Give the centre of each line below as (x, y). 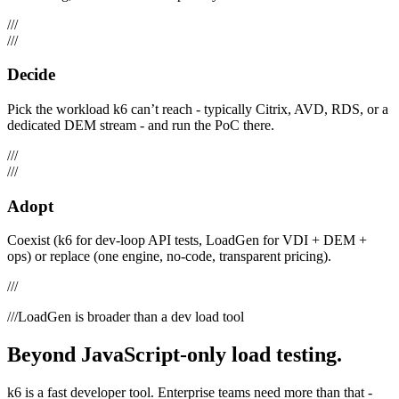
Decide (31, 75)
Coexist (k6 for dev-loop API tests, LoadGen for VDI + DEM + (187, 240)
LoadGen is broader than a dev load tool (131, 317)
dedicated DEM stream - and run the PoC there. (141, 125)
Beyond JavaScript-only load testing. (175, 355)
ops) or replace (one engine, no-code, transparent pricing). (169, 256)
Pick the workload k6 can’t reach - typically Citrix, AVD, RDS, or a (198, 109)
